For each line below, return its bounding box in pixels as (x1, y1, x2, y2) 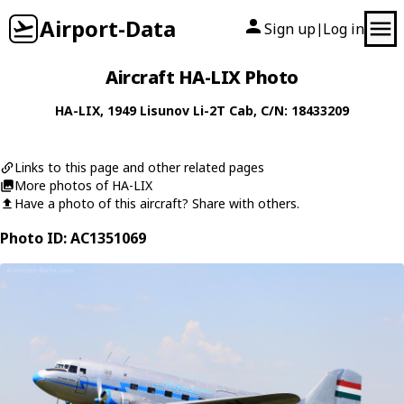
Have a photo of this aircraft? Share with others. (14, 195, 299, 212)
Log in (323, 19, 364, 39)
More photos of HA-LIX (14, 177, 152, 194)
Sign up (264, 19, 316, 39)
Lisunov (140, 102, 189, 119)
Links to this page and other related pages (14, 159, 264, 176)
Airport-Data (40, 14, 176, 43)
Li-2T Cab (193, 102, 253, 119)
